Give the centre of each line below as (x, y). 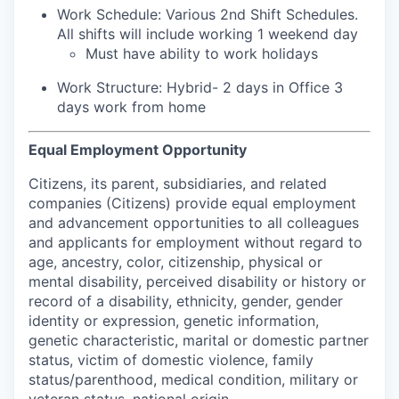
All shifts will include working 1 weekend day (208, 34)
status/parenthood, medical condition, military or (193, 379)
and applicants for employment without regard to (195, 242)
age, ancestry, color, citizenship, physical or (175, 262)
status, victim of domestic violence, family (171, 360)
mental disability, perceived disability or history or (197, 281)
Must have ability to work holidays (202, 53)
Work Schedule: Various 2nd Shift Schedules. (208, 14)
